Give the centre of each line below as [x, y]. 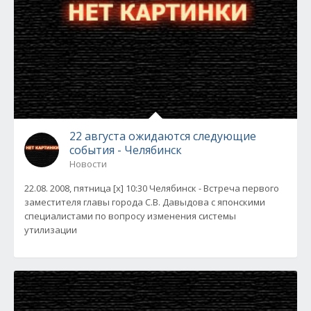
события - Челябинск [126, 150]
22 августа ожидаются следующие [163, 136]
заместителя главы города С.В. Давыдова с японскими [145, 202]
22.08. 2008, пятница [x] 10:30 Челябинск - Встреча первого [152, 188]
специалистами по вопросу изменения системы [130, 216]
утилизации [51, 230]
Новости [88, 164]
